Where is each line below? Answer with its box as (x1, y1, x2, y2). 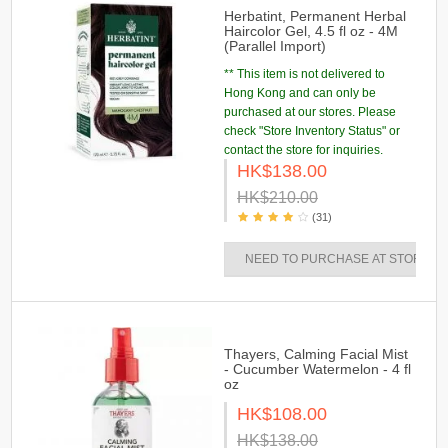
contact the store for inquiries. (224, 143, 383, 157)
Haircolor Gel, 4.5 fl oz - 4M (224, 23, 398, 39)
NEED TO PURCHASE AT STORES (245, 252, 438, 266)
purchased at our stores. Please (224, 105, 396, 119)
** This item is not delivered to (224, 67, 385, 81)
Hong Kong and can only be (224, 86, 376, 100)
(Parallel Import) (224, 38, 326, 54)
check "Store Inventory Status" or (224, 124, 400, 138)
